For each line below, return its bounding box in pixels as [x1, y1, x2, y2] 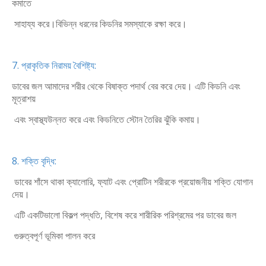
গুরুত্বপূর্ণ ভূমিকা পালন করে [12, 229, 95, 242]
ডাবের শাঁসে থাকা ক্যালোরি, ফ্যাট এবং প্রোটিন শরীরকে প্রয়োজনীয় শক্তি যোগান [12, 175, 253, 188]
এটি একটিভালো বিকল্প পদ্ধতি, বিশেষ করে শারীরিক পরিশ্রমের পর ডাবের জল [12, 208, 236, 221]
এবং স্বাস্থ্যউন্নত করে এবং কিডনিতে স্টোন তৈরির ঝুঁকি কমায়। [12, 113, 201, 126]
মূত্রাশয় [12, 92, 36, 105]
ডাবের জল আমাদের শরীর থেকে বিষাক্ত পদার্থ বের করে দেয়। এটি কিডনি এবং [12, 80, 240, 93]
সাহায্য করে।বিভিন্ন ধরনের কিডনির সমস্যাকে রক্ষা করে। [12, 17, 187, 30]
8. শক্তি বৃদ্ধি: [12, 154, 56, 167]
